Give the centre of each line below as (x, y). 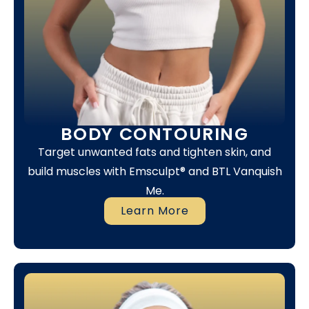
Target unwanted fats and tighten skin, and (154, 152)
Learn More (154, 210)
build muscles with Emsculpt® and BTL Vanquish (154, 172)
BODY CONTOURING (154, 134)
